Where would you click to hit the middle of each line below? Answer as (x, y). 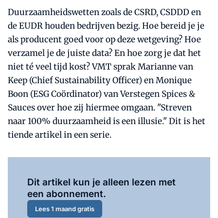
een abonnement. (67, 194)
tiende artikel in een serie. (60, 135)
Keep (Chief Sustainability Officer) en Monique (100, 80)
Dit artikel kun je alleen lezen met (101, 182)
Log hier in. (129, 169)
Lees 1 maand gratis (65, 209)
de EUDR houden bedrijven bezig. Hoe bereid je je (106, 26)
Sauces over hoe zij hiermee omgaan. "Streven (100, 108)
